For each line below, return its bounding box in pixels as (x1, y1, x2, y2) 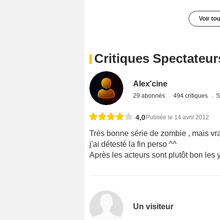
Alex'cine (133, 79, 168, 88)
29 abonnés (133, 92, 167, 99)
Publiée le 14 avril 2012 (146, 113, 209, 121)
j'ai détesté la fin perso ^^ (89, 139, 177, 148)
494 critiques (173, 92, 210, 99)
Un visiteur (133, 202, 174, 211)
